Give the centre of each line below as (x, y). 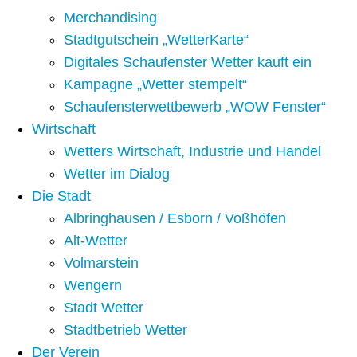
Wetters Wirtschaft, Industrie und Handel (192, 152)
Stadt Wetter (104, 308)
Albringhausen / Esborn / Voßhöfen (175, 219)
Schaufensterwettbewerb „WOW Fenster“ (195, 107)
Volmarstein (101, 263)
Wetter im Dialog (117, 174)
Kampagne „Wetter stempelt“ (155, 85)
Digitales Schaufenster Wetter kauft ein (188, 63)
